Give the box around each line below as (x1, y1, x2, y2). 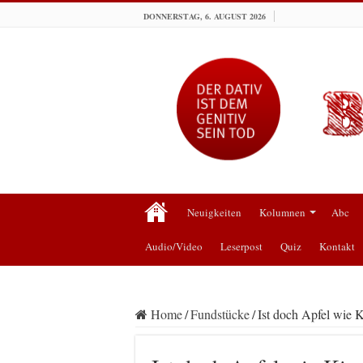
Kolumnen (259, 204, 305, 220)
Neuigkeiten (187, 204, 241, 220)
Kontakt (319, 238, 355, 254)
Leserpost (220, 238, 263, 254)
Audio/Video (145, 238, 203, 254)
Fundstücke (190, 305, 250, 322)
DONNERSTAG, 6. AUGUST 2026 (143, 11, 266, 22)
